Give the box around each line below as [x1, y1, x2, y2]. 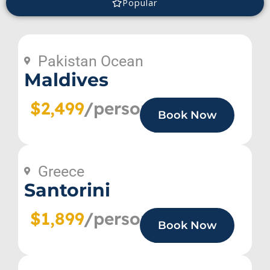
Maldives [24, 68, 108, 91]
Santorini [24, 178, 110, 201]
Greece [37, 162, 84, 180]
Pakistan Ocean [37, 52, 143, 70]
